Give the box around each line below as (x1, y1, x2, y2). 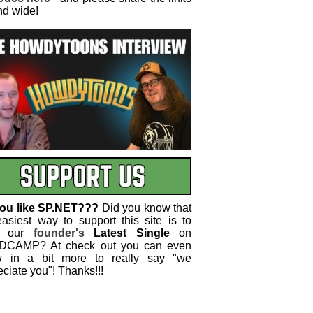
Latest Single (94, 227, 170, 239)
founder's (33, 227, 85, 239)
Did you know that (99, 202, 192, 214)
